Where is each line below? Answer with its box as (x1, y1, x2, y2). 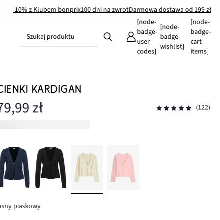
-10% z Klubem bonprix (13, 4, 81, 15)
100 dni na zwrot (81, 4, 129, 15)
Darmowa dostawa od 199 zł (129, 4, 211, 15)
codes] (137, 47, 156, 56)
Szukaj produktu (27, 32, 75, 42)
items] (190, 47, 209, 56)
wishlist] (160, 42, 184, 52)
